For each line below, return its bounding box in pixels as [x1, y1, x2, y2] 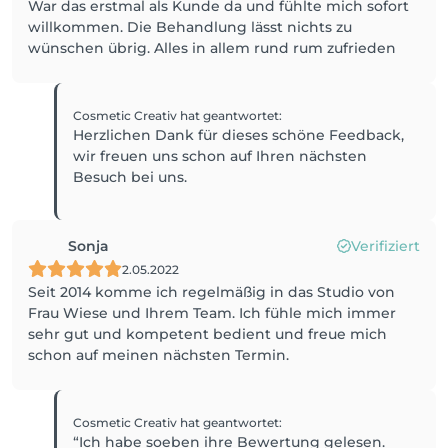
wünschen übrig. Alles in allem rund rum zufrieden [28, 39, 396, 57]
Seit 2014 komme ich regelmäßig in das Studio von [28, 283, 395, 301]
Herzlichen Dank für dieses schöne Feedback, [73, 126, 405, 144]
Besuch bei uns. [73, 168, 188, 186]
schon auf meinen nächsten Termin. [28, 346, 289, 364]
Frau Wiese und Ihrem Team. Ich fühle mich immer [28, 304, 396, 322]
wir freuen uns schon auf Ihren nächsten [73, 147, 368, 165]
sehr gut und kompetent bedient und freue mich [28, 325, 387, 343]
